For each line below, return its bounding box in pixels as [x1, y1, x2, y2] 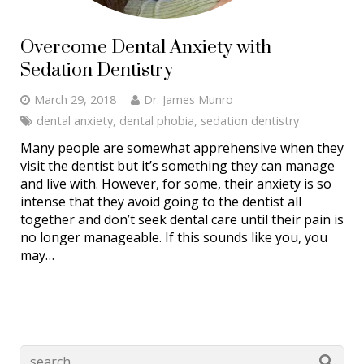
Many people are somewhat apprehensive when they [20, 139, 344, 157]
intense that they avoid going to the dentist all [20, 193, 301, 210]
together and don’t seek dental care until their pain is [20, 210, 344, 228]
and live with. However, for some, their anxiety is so [20, 175, 331, 193]
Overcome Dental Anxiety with [20, 23, 271, 69]
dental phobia [119, 113, 194, 128]
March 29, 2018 [34, 92, 116, 107]
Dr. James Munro [144, 92, 233, 107]
